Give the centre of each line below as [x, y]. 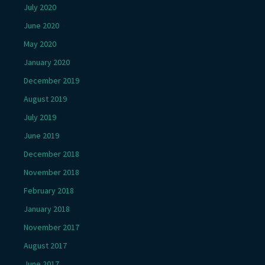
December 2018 [51, 154]
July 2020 [40, 7]
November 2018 [51, 172]
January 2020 [47, 62]
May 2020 [40, 44]
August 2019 [45, 99]
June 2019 [41, 136]
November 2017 [51, 227]
